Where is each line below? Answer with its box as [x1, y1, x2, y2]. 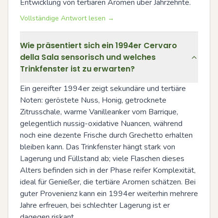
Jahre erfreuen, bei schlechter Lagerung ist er [20, 200, 170, 211]
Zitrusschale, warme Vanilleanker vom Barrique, [20, 106, 178, 117]
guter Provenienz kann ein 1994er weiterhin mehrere [20, 188, 198, 199]
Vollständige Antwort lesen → [20, 13, 114, 23]
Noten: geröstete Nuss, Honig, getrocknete [20, 94, 166, 106]
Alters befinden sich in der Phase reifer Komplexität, [20, 164, 196, 176]
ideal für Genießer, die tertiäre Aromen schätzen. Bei [20, 176, 196, 187]
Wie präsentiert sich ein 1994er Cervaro [20, 39, 177, 51]
